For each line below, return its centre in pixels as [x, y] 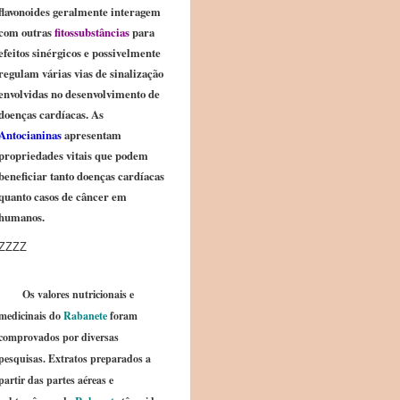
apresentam [92, 135]
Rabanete [85, 316]
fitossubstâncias [91, 32]
